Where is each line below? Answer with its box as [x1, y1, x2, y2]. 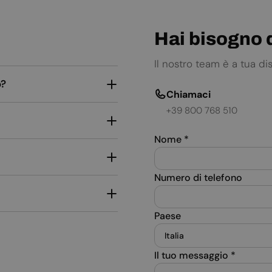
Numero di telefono [154, 171, 242, 185]
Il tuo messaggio [154, 249, 231, 262]
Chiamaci [166, 88, 211, 101]
